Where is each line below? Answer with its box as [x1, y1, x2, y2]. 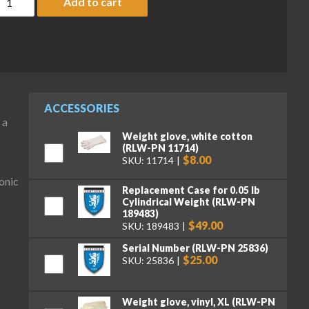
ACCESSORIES [43, 101, 119, 115]
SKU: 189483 [121, 219, 179, 232]
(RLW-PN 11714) [121, 142, 199, 154]
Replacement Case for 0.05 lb [121, 183, 260, 196]
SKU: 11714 [121, 154, 174, 166]
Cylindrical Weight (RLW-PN [121, 195, 255, 208]
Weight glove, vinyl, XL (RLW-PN [121, 295, 275, 308]
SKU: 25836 [121, 254, 174, 266]
